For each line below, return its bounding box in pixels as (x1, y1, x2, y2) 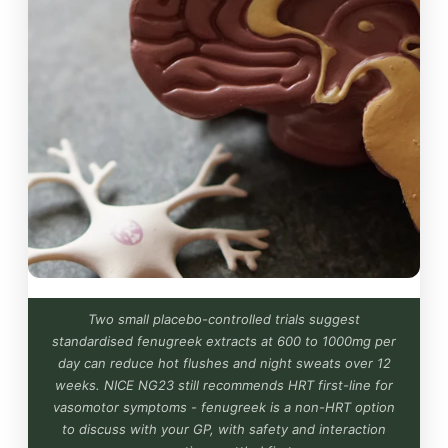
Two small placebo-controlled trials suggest (88, 310, 360, 327)
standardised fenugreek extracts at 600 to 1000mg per (52, 332, 396, 349)
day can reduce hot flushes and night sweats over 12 (57, 354, 391, 371)
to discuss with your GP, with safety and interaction (62, 420, 386, 437)
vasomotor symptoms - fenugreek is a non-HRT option (53, 398, 395, 415)
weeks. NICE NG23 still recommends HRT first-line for (55, 376, 393, 393)
